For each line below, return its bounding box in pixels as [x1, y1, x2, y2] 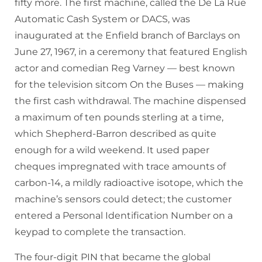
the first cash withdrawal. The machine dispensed [15, 95, 246, 107]
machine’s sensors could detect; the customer [15, 194, 232, 205]
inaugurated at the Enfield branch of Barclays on [15, 30, 240, 42]
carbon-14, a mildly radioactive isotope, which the [15, 177, 243, 189]
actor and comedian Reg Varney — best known [15, 63, 235, 74]
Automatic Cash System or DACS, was [15, 13, 190, 25]
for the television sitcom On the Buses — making [15, 79, 244, 91]
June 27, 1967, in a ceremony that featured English [15, 46, 247, 58]
